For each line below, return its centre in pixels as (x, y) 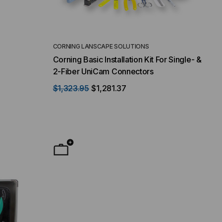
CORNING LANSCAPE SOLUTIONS (101, 46)
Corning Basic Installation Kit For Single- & (127, 59)
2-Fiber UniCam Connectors (103, 71)
